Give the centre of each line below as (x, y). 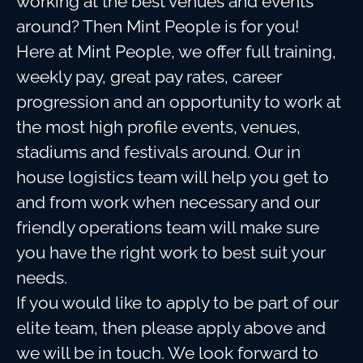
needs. (42, 278)
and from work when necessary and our (168, 202)
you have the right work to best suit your (171, 252)
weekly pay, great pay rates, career (149, 77)
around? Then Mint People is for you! (158, 26)
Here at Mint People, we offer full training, (176, 51)
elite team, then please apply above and (171, 328)
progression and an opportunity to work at (179, 102)
